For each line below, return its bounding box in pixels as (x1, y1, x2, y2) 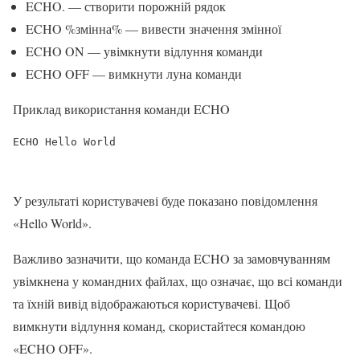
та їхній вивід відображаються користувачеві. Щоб (13, 295, 290, 313)
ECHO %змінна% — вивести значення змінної (26, 20, 281, 38)
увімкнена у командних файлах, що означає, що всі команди (13, 272, 342, 290)
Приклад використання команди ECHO (13, 100, 230, 118)
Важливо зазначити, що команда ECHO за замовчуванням (13, 250, 330, 268)
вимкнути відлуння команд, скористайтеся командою (13, 317, 305, 335)
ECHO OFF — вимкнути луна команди (26, 65, 242, 83)
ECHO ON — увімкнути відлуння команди (26, 43, 263, 60)
